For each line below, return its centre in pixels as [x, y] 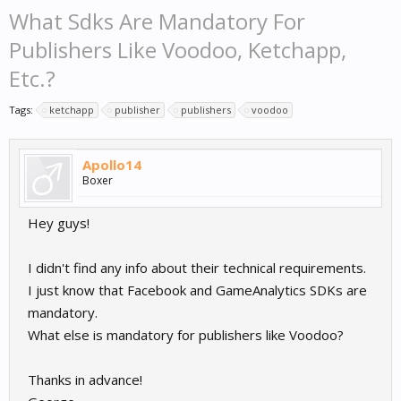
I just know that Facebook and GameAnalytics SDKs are [197, 290]
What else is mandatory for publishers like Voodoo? [186, 335]
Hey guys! [59, 223]
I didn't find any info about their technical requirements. [197, 268]
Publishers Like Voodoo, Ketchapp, [178, 50]
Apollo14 [112, 165]
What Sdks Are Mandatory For [157, 21]
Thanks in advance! [85, 380]
